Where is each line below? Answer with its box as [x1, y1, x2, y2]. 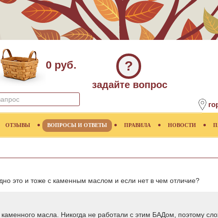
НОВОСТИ [168, 122, 196, 128]
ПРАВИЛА [124, 122, 151, 128]
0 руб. [46, 59, 76, 71]
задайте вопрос [92, 79, 167, 90]
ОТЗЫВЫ [5, 122, 30, 128]
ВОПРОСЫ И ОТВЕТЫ [47, 122, 107, 128]
